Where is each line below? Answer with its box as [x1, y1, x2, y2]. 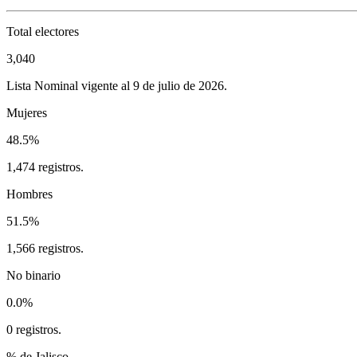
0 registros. [6, 322, 61, 336]
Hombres [6, 186, 53, 201]
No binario [6, 268, 61, 282]
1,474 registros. [6, 159, 84, 174]
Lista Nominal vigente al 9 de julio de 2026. [6, 78, 227, 92]
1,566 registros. [6, 241, 84, 255]
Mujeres [6, 105, 47, 120]
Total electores [6, 24, 79, 38]
